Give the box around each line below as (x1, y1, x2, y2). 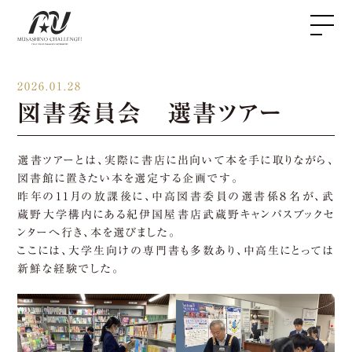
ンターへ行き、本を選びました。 (17, 227, 177, 238)
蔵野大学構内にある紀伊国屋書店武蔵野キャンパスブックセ (17, 209, 335, 220)
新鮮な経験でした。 (17, 263, 120, 274)
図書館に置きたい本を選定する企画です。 (17, 173, 240, 184)
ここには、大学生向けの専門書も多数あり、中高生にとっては (17, 245, 335, 256)
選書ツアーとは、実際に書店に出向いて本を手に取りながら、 (17, 155, 335, 166)
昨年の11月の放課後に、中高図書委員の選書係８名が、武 (17, 191, 335, 202)
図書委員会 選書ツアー (17, 101, 284, 125)
